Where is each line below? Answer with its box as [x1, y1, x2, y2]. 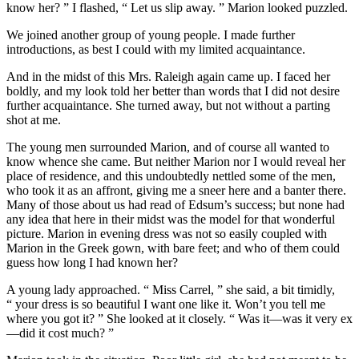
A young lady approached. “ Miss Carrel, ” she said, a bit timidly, [6, 283, 335, 297]
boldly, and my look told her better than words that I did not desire [6, 84, 340, 99]
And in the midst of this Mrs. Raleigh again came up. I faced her [6, 70, 330, 84]
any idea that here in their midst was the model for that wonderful [6, 212, 335, 227]
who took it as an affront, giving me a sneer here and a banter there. [6, 184, 346, 198]
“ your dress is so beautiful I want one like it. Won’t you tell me [6, 297, 325, 312]
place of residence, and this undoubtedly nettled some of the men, [6, 169, 336, 184]
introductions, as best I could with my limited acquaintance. [6, 42, 305, 57]
